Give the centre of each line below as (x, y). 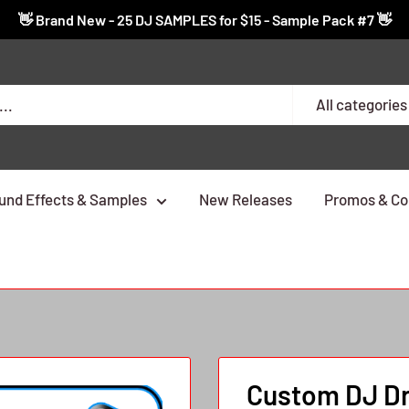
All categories (362, 104)
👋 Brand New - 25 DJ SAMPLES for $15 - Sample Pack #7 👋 (204, 20)
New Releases (246, 199)
